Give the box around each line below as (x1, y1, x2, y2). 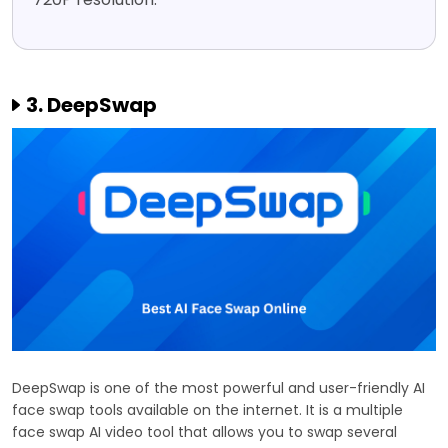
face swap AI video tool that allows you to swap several (12, 422, 397, 443)
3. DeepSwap (26, 91, 157, 120)
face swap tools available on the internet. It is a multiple (12, 400, 403, 421)
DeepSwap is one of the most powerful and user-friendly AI (12, 378, 425, 399)
